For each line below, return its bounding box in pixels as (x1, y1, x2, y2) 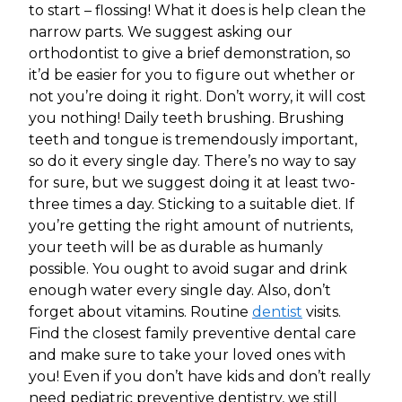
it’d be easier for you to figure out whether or (29, 66, 355, 83)
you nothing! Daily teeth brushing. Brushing (29, 109, 345, 127)
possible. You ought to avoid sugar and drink (29, 259, 347, 277)
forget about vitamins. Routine (29, 302, 252, 320)
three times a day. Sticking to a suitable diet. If (29, 195, 354, 213)
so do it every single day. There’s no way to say (29, 152, 356, 170)
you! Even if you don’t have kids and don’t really (29, 367, 371, 385)
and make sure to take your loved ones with (29, 345, 345, 363)
